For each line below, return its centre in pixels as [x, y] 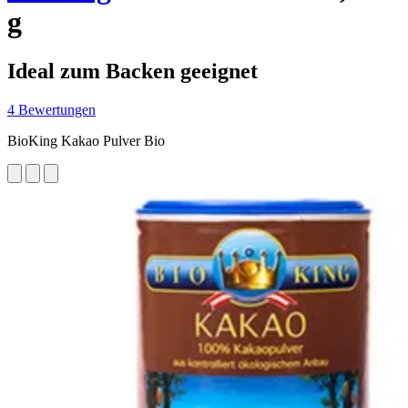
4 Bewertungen [51, 109]
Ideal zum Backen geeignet [133, 71]
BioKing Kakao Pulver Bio [86, 140]
